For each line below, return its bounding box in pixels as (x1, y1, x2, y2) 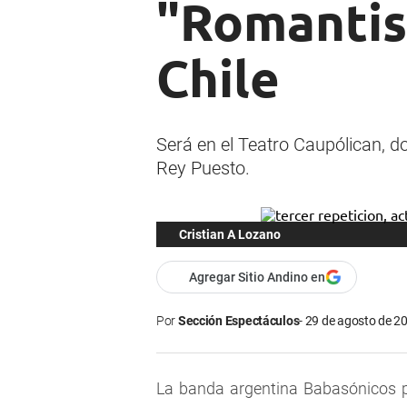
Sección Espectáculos (177, 313, 300, 329)
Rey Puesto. (156, 157, 250, 180)
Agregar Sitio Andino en (189, 270, 325, 285)
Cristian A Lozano (179, 227, 281, 243)
